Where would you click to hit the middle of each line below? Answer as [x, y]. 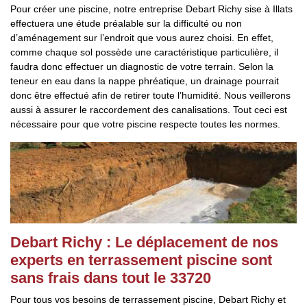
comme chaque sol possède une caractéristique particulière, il [144, 52]
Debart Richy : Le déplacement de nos [144, 242]
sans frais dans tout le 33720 [111, 278]
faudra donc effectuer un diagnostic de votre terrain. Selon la [142, 66]
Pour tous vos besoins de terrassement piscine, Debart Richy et [148, 299]
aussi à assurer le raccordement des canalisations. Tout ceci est [149, 110]
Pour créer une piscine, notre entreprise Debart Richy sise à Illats [151, 9]
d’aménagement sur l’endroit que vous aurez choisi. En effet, [142, 38]
